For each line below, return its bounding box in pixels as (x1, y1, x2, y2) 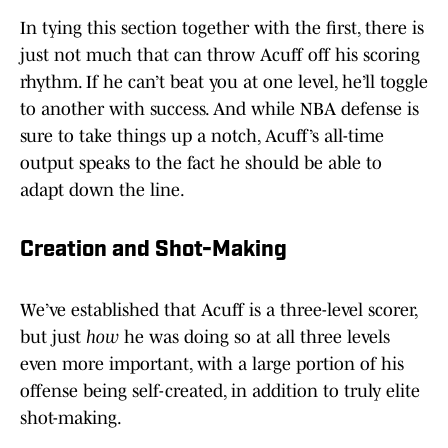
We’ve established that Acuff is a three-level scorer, (20, 300, 417, 321)
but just (20, 327, 86, 348)
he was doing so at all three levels (119, 327, 390, 348)
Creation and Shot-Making (20, 239, 287, 263)
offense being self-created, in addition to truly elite (20, 381, 420, 402)
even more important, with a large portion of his (20, 354, 404, 375)
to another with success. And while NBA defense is (20, 99, 419, 120)
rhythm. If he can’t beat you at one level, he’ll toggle (20, 72, 428, 93)
